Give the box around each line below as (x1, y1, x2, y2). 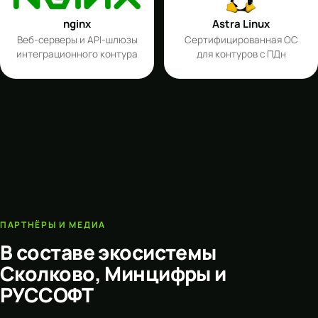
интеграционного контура (16, 48, 138, 61)
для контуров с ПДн (196, 48, 286, 61)
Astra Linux (212, 16, 270, 32)
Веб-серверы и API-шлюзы (16, 33, 138, 47)
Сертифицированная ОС (184, 33, 298, 47)
